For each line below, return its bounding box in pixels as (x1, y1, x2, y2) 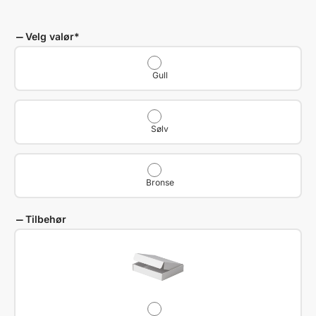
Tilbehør (25, 212, 66, 225)
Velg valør (25, 30, 74, 42)
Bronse (145, 176, 174, 188)
